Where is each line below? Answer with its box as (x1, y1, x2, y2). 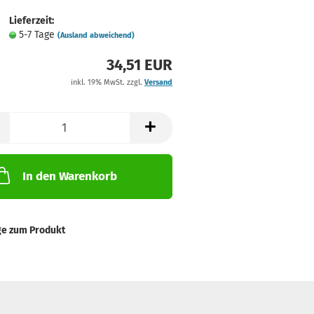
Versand (144, 78, 172, 87)
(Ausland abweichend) (57, 31, 135, 40)
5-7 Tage (18, 29, 57, 41)
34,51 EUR (106, 55, 172, 74)
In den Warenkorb (22, 169, 117, 184)
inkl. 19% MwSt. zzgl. (70, 78, 144, 87)
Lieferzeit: (8, 15, 54, 27)
